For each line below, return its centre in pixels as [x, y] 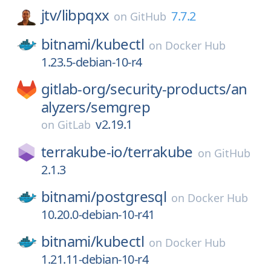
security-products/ [171, 89]
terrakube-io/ [85, 152]
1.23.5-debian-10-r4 [92, 62]
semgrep [121, 107]
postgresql [131, 196]
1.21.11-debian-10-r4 [95, 259]
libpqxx [85, 15]
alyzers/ [66, 107]
